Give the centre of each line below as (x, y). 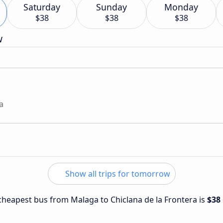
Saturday (42, 7)
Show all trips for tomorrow (116, 174)
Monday (181, 7)
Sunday (111, 7)
